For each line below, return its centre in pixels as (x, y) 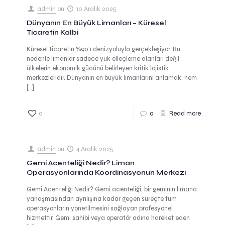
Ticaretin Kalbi (52, 32)
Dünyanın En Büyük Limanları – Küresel (96, 23)
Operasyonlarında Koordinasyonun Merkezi (106, 173)
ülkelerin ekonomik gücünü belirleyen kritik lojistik (98, 68)
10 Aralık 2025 (97, 9)
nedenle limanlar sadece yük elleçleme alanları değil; (104, 59)
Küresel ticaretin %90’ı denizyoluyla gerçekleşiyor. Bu (103, 49)
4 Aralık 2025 (95, 149)
